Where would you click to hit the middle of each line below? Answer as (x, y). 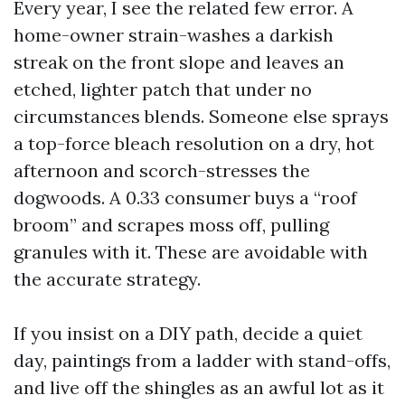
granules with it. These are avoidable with (191, 252)
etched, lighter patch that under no (163, 89)
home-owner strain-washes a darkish (174, 35)
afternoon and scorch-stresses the (162, 170)
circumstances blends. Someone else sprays (201, 116)
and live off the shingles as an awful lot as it (199, 387)
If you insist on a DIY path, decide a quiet (188, 333)
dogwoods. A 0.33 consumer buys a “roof (185, 198)
